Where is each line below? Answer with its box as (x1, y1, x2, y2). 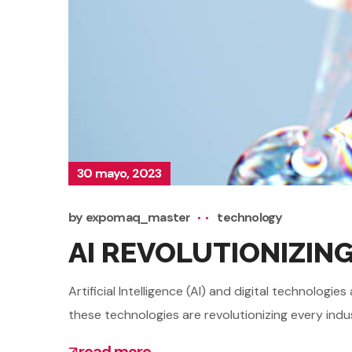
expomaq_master (85, 208, 191, 225)
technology (217, 208, 283, 225)
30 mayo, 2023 (77, 164, 162, 181)
